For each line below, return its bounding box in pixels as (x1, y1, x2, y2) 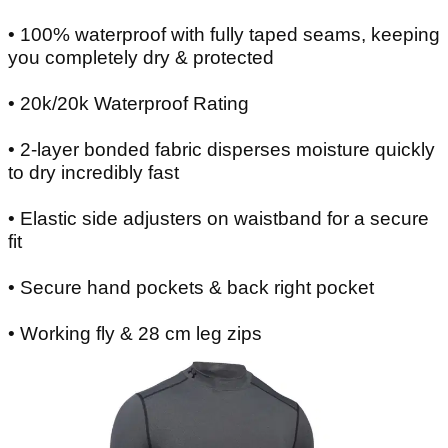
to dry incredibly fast (8, 161, 179, 183)
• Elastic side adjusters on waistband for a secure (8, 207, 429, 229)
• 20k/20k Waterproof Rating (8, 92, 249, 114)
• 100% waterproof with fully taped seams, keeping (8, 23, 440, 45)
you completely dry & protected (8, 46, 274, 68)
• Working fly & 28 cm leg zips (8, 322, 262, 344)
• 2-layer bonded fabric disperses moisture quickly (8, 138, 435, 160)
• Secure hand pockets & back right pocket (8, 276, 374, 298)
